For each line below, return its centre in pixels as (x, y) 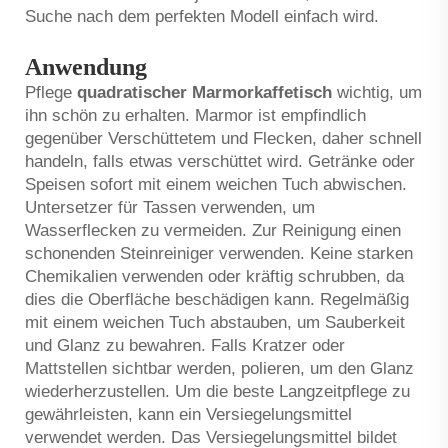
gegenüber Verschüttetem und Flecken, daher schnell (223, 138)
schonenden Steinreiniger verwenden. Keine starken (219, 253)
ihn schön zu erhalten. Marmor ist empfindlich (195, 115)
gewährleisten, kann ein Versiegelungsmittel (188, 414)
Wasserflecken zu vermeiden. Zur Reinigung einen (213, 230)
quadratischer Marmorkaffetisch (207, 92)
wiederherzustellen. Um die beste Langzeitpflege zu (217, 391)
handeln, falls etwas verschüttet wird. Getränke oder (220, 161)
